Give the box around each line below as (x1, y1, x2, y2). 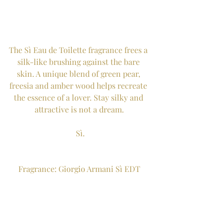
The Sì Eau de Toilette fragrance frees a (9, 44, 150, 55)
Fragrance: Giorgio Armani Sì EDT (18, 163, 140, 174)
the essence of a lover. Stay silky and (13, 92, 145, 103)
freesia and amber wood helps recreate (9, 80, 149, 91)
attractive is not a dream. (35, 104, 124, 114)
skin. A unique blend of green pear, (16, 68, 142, 79)
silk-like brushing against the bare (17, 56, 142, 67)
